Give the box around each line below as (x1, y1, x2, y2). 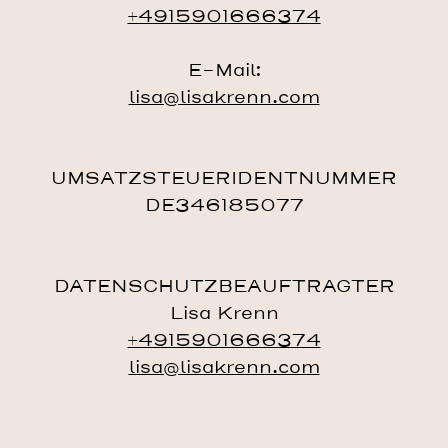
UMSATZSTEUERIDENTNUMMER (51, 167, 397, 191)
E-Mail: (187, 59, 261, 83)
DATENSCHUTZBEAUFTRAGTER (53, 275, 395, 299)
